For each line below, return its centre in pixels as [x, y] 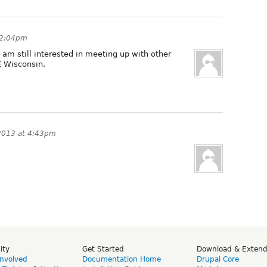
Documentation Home [122, 259]
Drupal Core [218, 259]
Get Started [103, 249]
